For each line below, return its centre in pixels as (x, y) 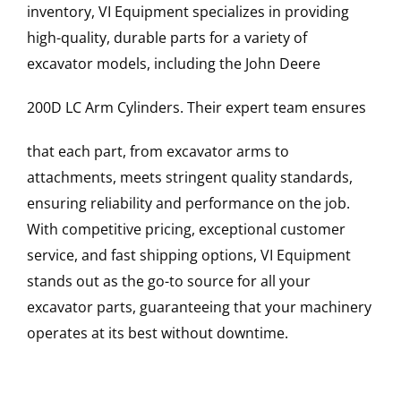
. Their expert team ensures (273, 108)
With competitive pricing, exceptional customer (186, 230)
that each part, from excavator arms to (158, 152)
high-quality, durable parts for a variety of (166, 38)
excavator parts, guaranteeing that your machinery (199, 307)
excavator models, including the (136, 64)
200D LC (54, 108)
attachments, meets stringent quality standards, (189, 178)
